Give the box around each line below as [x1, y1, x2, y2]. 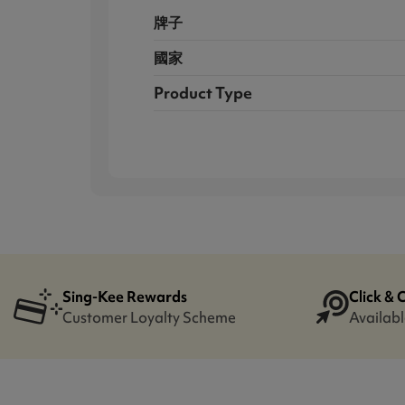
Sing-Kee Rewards [61, 287, 187, 307]
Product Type [154, 82, 252, 104]
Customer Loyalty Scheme [61, 307, 236, 328]
